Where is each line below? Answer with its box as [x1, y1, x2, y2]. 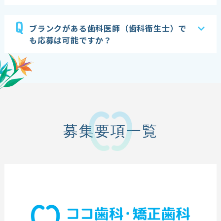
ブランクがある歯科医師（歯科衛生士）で [29, 22, 187, 35]
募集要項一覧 [63, 123, 158, 140]
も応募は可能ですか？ [29, 34, 112, 46]
